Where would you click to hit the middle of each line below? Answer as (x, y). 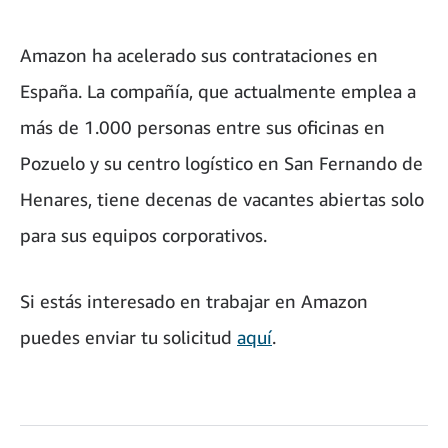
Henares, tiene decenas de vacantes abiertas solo (222, 199)
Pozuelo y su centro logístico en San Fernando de (221, 163)
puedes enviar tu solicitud (128, 337)
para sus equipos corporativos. (143, 235)
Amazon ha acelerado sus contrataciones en (199, 55)
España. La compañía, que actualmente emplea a (218, 91)
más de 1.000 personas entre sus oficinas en (202, 127)
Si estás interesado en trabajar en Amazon (194, 301)
